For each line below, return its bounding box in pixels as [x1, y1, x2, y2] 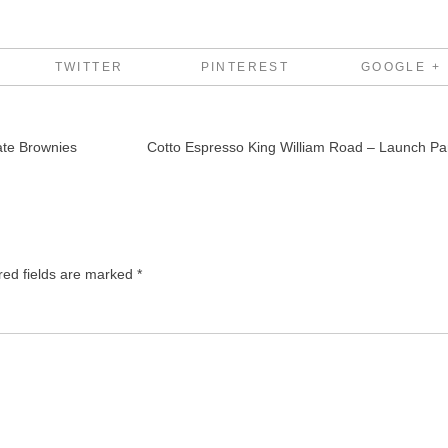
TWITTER [54, 60, 124, 74]
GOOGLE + [360, 60, 442, 74]
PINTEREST [200, 60, 290, 74]
